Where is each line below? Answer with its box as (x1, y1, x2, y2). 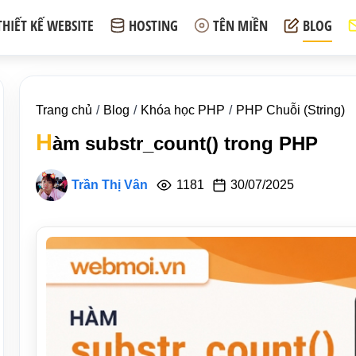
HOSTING (129, 16, 178, 35)
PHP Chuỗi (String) (236, 103, 345, 117)
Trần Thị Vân (72, 178, 148, 192)
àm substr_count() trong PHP (52, 133, 318, 154)
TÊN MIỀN (213, 16, 268, 35)
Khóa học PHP (141, 103, 225, 117)
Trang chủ (36, 103, 92, 117)
